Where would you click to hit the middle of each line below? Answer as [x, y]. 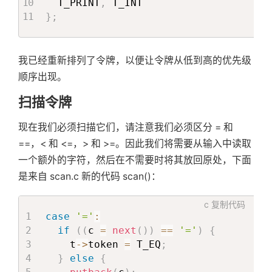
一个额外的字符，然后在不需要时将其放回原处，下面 [135, 160]
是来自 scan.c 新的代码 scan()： [90, 176]
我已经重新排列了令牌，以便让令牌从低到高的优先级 [135, 60]
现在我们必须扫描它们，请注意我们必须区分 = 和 [126, 127]
